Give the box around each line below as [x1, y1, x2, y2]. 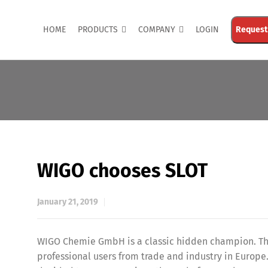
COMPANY [138, 25, 175, 35]
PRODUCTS [78, 25, 118, 35]
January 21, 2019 [37, 197, 98, 207]
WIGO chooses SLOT [37, 159, 208, 182]
